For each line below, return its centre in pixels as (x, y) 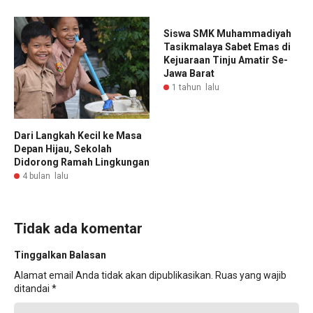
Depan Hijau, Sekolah (63, 148)
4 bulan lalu (45, 176)
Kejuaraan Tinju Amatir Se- (226, 60)
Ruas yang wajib (251, 275)
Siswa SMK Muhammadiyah (227, 34)
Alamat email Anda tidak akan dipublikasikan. (114, 275)
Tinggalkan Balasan (60, 255)
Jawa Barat (189, 74)
